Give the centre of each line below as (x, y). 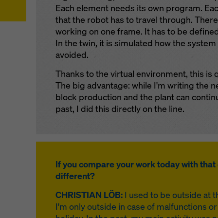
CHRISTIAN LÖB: (89, 195)
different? (75, 176)
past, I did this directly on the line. (120, 109)
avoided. (72, 55)
